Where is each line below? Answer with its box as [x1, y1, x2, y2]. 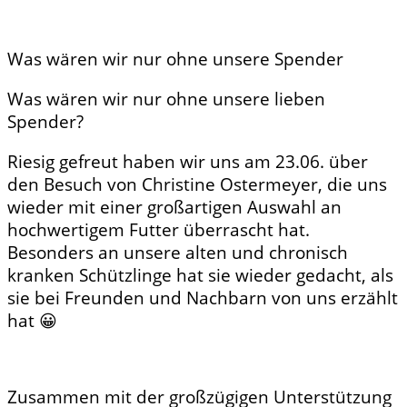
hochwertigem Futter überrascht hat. [7, 217, 310, 241]
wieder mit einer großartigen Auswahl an [7, 194, 342, 218]
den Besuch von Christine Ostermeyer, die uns [7, 172, 387, 195]
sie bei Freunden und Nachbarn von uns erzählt [7, 285, 398, 309]
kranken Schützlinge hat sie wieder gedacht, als [7, 263, 393, 286]
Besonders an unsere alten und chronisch [7, 240, 348, 263]
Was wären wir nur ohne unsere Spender [7, 47, 343, 71]
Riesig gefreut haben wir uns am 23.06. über [7, 149, 368, 173]
